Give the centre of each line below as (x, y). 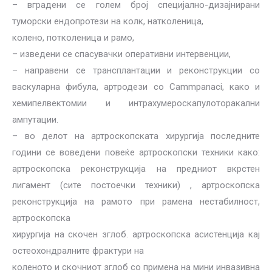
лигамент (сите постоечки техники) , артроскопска (136, 185)
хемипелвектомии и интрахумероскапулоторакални (136, 103)
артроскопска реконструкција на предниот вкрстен (136, 169)
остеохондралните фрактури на (78, 251)
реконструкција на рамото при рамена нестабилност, (136, 202)
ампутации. (35, 120)
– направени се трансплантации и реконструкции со (136, 70)
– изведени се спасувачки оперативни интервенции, (121, 54)
